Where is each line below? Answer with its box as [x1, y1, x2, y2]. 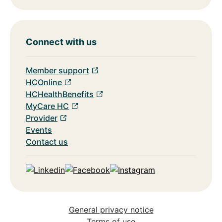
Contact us [26, 136, 68, 147]
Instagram [110, 176, 147, 186]
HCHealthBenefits [26, 89, 94, 99]
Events [26, 124, 52, 135]
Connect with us [26, 36, 97, 47]
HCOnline [26, 77, 62, 87]
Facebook [64, 176, 102, 186]
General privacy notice [68, 204, 154, 215]
